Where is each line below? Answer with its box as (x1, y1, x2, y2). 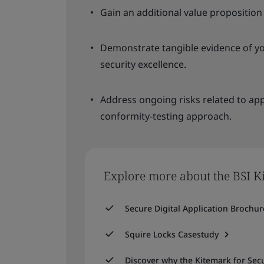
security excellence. (100, 58, 186, 71)
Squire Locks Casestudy (125, 229, 219, 240)
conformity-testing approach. (100, 110, 232, 123)
